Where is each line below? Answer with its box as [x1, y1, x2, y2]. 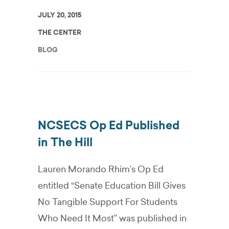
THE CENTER [38, 28, 81, 37]
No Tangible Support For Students [38, 196, 177, 208]
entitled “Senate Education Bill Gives [38, 180, 186, 191]
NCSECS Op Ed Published [38, 119, 179, 132]
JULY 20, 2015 [38, 11, 81, 19]
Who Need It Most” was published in [38, 213, 187, 224]
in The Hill [38, 135, 93, 149]
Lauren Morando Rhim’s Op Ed [38, 164, 164, 175]
